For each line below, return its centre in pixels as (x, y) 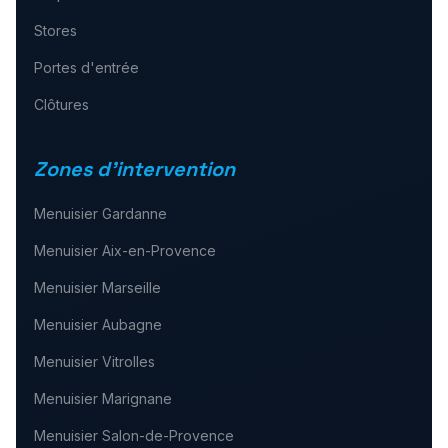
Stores (55, 30)
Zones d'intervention (134, 169)
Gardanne (134, 213)
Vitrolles (128, 361)
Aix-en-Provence (158, 250)
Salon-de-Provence (167, 435)
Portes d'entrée (86, 67)
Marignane (136, 398)
